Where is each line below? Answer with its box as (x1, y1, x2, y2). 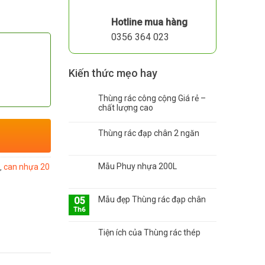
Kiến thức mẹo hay (69, 67, 157, 79)
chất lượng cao (98, 103, 153, 112)
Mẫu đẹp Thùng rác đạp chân (98, 195, 206, 204)
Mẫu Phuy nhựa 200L (98, 161, 177, 171)
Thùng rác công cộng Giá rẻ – (98, 93, 206, 103)
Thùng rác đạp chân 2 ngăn (98, 128, 199, 138)
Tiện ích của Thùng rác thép (98, 228, 201, 237)
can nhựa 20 (4, 161, 50, 172)
